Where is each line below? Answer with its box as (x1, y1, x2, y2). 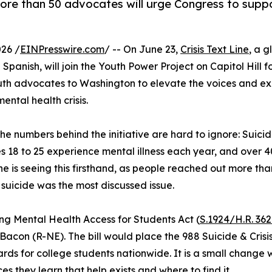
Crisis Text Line (180, 43, 249, 56)
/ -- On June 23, (104, 43, 180, 56)
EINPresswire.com (20, 43, 104, 56)
